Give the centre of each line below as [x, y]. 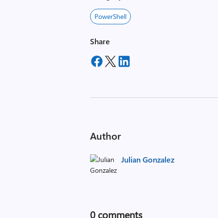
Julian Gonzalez [148, 159]
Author [106, 136]
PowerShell [111, 16]
